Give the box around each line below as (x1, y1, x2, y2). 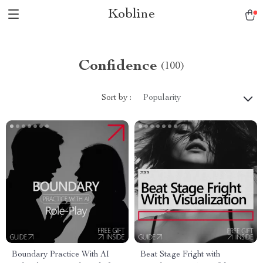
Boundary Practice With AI (12, 251, 109, 259)
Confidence (79, 59, 157, 74)
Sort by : (102, 93, 131, 102)
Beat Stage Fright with (140, 251, 220, 259)
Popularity (143, 94, 181, 102)
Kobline (108, 8, 155, 22)
